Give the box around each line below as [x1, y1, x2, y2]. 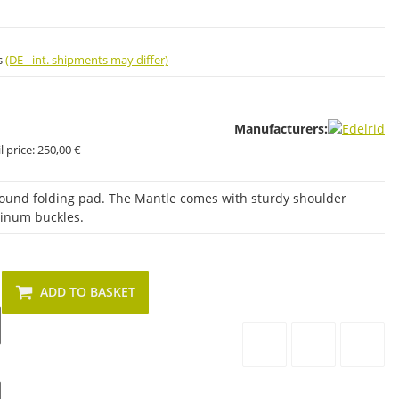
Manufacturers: [234, 119, 328, 137]
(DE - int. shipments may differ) [5, 51, 168, 68]
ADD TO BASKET [40, 282, 135, 300]
